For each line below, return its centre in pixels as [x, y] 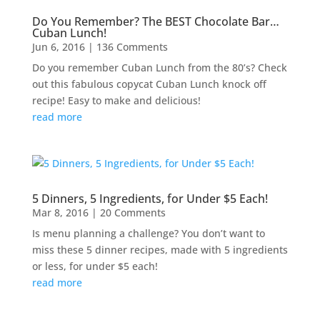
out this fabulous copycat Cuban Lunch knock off [149, 84]
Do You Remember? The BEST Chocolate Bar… [155, 21]
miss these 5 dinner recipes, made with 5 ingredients [160, 249]
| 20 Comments [127, 212]
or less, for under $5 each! [95, 266]
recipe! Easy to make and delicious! [116, 100]
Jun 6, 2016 [58, 46]
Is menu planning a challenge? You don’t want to [148, 233]
